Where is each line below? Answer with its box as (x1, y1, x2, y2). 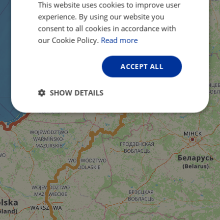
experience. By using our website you (38, 11, 165, 21)
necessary (42, 117, 78, 127)
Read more (101, 35, 138, 45)
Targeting (142, 109, 176, 119)
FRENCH (166, 16, 188, 24)
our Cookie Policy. (38, 35, 101, 45)
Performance (87, 109, 133, 119)
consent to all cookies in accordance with (38, 23, 176, 33)
